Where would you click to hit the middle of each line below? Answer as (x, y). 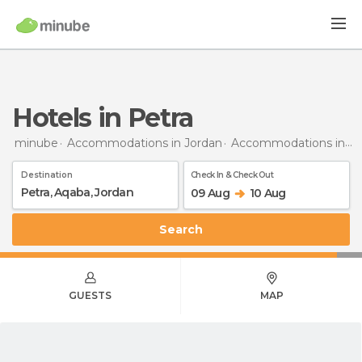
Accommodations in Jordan (145, 143)
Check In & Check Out (232, 175)
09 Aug (210, 193)
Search (185, 229)
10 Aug (267, 193)
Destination (47, 175)
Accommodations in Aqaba (288, 143)
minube (36, 143)
